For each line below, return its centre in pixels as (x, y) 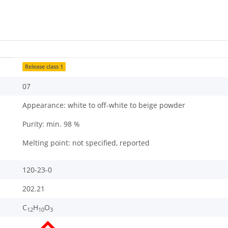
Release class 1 (44, 67)
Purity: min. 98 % (51, 124)
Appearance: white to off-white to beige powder (104, 105)
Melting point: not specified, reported (86, 143)
